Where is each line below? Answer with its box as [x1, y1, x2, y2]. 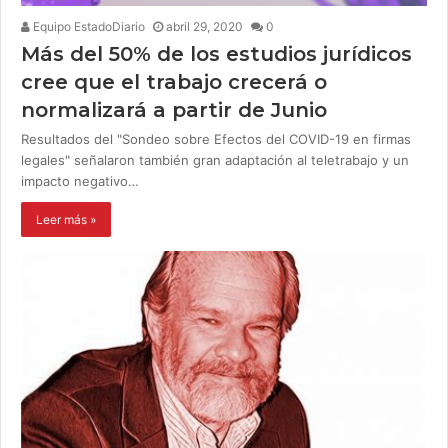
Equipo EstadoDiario [30, 19, 145, 35]
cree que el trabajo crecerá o [21, 70, 327, 95]
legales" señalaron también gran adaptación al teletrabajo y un [21, 152, 409, 169]
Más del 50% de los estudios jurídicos [21, 42, 412, 67]
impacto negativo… [21, 173, 139, 190]
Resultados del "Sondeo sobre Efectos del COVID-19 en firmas [21, 131, 411, 148]
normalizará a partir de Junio [21, 98, 327, 123]
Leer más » [36, 212, 96, 228]
